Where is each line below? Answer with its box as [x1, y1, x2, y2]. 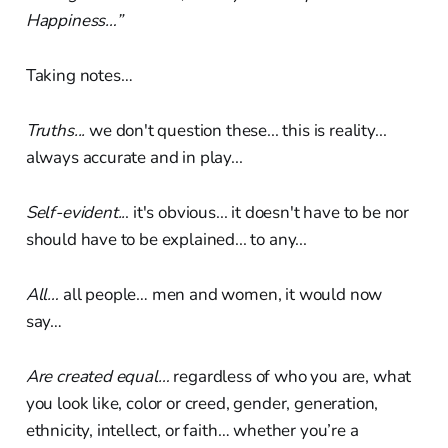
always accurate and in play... [25, 145, 243, 169]
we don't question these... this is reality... [85, 118, 387, 142]
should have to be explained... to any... [25, 227, 307, 251]
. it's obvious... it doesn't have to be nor [125, 200, 410, 224]
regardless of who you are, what [169, 364, 412, 388]
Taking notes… [25, 63, 133, 87]
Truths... [25, 118, 86, 142]
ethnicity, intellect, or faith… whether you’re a [25, 418, 359, 442]
